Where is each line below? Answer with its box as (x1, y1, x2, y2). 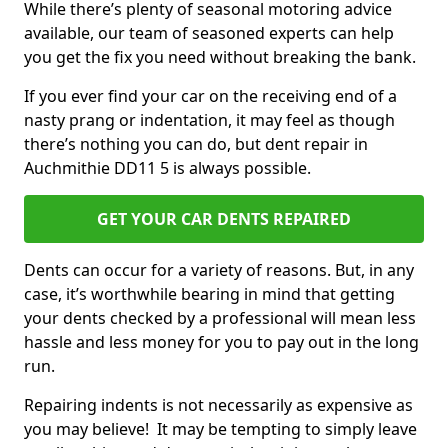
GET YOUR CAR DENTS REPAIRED (97, 208, 351, 230)
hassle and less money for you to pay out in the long (24, 331, 419, 353)
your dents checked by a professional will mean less (24, 307, 416, 329)
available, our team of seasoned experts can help (24, 22, 394, 44)
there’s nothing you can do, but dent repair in (24, 133, 368, 155)
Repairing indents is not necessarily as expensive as (24, 394, 413, 416)
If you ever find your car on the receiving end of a (24, 85, 397, 107)
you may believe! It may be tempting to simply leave (24, 418, 417, 440)
